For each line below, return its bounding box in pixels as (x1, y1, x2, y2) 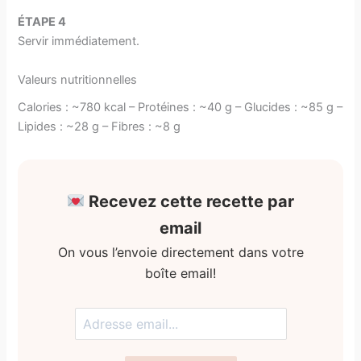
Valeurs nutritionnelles (18, 72, 138, 87)
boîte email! (145, 265, 216, 282)
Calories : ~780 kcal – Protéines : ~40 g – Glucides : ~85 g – (18, 99, 343, 114)
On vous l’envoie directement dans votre (57, 244, 304, 261)
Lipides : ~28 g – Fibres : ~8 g (18, 118, 181, 134)
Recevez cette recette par (85, 192, 295, 212)
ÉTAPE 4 (18, 15, 67, 30)
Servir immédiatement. (18, 34, 140, 49)
